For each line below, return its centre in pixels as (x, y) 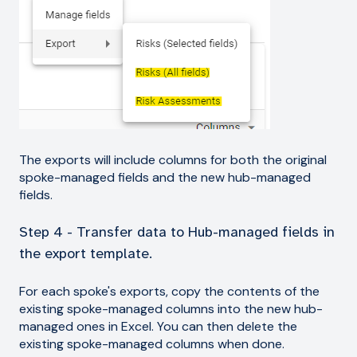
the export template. (86, 254)
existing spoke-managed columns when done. (152, 343)
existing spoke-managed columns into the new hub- (171, 308)
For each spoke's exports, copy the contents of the (169, 291)
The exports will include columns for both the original (173, 159)
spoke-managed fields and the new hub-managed (165, 177)
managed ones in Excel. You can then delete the (158, 326)
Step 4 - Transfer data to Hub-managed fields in (177, 232)
